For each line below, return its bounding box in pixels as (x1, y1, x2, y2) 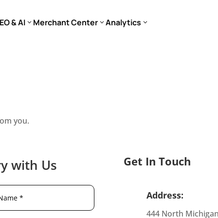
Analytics (106, 17, 142, 28)
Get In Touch (123, 154, 191, 169)
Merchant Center (33, 17, 98, 28)
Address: (146, 189, 183, 201)
